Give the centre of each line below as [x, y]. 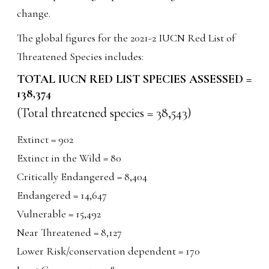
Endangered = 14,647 [62, 195]
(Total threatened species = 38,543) [104, 113]
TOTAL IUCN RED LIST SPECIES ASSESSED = [134, 79]
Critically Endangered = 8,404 [82, 176]
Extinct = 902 [45, 139]
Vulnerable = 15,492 [59, 213]
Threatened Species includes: [80, 56]
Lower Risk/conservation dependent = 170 [109, 251]
